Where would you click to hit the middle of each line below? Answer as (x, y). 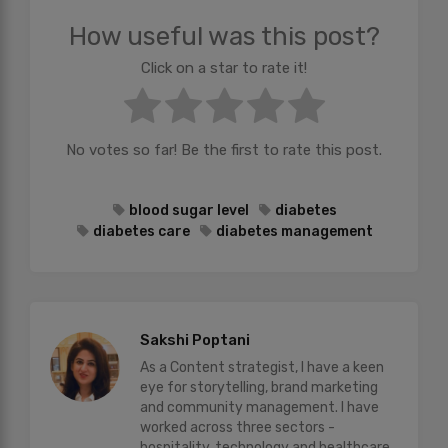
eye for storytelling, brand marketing (259, 387)
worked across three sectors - (237, 427)
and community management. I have (259, 407)
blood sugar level (188, 210)
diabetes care (141, 231)
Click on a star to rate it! (224, 67)
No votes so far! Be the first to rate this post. (224, 150)
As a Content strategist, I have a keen (262, 367)
